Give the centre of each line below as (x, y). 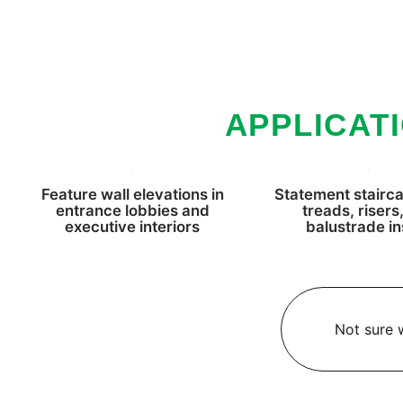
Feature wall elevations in (132, 195)
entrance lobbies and (132, 211)
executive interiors (133, 227)
